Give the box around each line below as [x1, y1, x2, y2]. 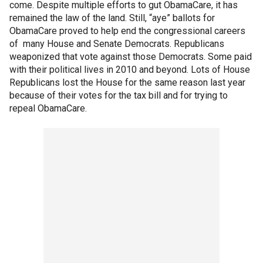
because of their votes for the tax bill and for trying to [9, 90, 228, 101]
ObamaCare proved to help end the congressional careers [9, 25, 245, 36]
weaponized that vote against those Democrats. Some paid [9, 51, 252, 62]
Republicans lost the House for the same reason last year [9, 77, 245, 88]
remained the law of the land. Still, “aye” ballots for [9, 12, 215, 23]
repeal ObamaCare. [9, 103, 87, 114]
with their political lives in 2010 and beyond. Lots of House [9, 64, 250, 75]
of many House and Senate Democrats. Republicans [9, 38, 224, 49]
